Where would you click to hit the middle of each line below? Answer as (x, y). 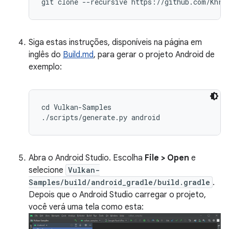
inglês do (46, 55)
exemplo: (45, 67)
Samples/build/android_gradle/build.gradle (119, 182)
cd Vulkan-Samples (76, 107)
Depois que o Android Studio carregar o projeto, (117, 195)
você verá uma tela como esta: (86, 207)
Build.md (78, 55)
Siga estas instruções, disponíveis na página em (115, 42)
